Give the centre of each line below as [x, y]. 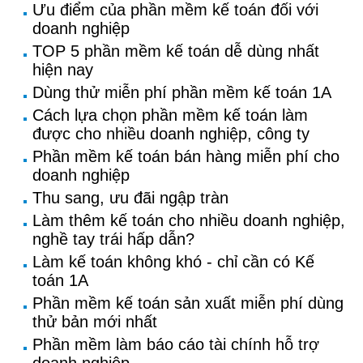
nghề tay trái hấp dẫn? [113, 239]
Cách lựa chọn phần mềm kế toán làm [170, 115]
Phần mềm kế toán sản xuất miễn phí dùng [188, 303]
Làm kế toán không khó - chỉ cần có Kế [173, 262]
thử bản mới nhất [95, 322]
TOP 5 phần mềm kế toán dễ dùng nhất [176, 51]
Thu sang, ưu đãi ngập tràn [130, 198]
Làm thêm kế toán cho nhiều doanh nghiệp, [189, 220]
